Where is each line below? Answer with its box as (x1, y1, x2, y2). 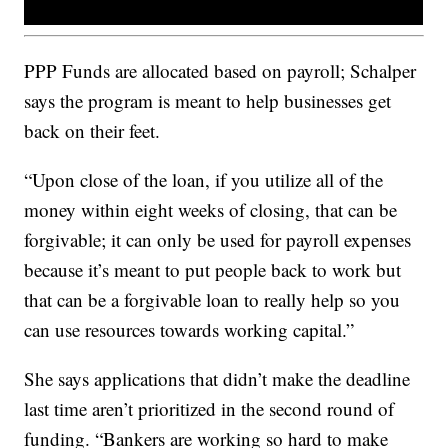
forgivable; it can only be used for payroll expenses (24, 227, 412, 253)
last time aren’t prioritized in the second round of (24, 396, 395, 422)
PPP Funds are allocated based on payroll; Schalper (24, 58, 417, 84)
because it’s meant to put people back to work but (24, 257, 402, 283)
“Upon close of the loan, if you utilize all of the (24, 167, 384, 193)
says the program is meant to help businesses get (24, 88, 392, 114)
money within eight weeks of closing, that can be (24, 197, 398, 223)
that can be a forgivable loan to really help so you (24, 287, 401, 313)
